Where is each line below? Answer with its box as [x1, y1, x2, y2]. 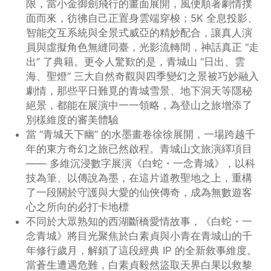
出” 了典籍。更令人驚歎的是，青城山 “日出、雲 [26, 55, 246, 68]
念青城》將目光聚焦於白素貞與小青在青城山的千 [26, 229, 253, 242]
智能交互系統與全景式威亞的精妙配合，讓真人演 [26, 26, 253, 39]
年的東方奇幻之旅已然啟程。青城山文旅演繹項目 [26, 142, 253, 155]
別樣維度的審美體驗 [26, 113, 119, 126]
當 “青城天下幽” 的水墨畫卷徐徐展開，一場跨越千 [26, 128, 256, 140]
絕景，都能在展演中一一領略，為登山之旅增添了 [26, 99, 253, 111]
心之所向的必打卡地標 [26, 200, 129, 213]
